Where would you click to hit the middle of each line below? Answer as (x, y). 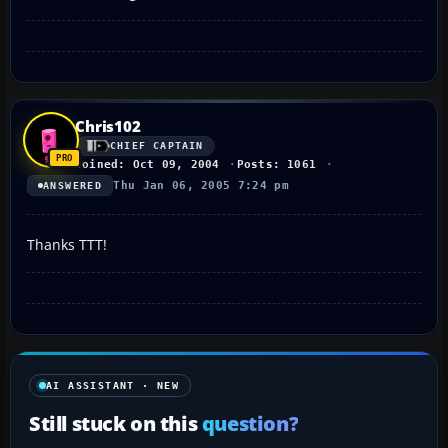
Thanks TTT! (67, 244)
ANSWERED (73, 185)
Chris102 (108, 125)
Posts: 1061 (276, 164)
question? (250, 422)
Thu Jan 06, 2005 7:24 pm (201, 185)
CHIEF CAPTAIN (157, 146)
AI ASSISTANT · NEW (113, 385)
